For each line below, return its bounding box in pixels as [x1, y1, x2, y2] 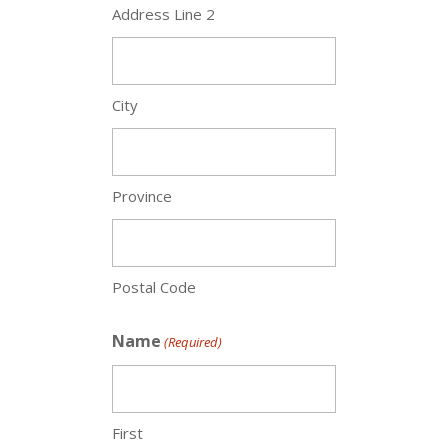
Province [112, 186, 172, 206]
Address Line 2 [112, 4, 215, 24]
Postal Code [112, 277, 196, 297]
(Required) [164, 333, 223, 351]
